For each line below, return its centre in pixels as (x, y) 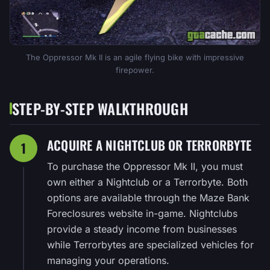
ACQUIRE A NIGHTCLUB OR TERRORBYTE (149, 145)
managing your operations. (108, 260)
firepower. (135, 70)
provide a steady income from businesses (142, 229)
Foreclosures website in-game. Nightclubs (142, 213)
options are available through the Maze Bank (148, 197)
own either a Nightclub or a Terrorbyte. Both (147, 182)
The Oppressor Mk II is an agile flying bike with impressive (135, 57)
